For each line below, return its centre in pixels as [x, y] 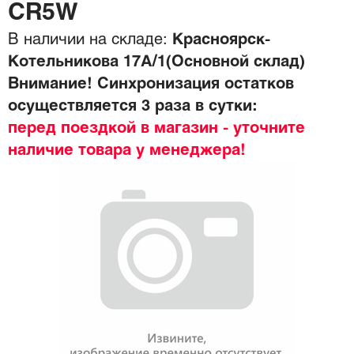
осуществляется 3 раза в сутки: [133, 106]
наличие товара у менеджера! [127, 151]
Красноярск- [219, 40]
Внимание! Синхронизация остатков [151, 84]
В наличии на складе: [88, 40]
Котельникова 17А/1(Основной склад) [156, 62]
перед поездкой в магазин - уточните [156, 128]
